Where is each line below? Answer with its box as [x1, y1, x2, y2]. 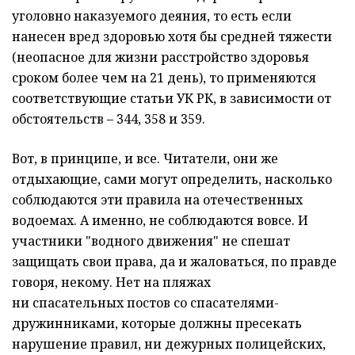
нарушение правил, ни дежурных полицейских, [12, 335, 326, 353]
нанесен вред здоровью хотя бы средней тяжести [12, 28, 332, 46]
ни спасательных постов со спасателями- [12, 294, 279, 312]
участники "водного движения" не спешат [12, 232, 290, 250]
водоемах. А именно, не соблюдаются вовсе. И [12, 212, 308, 230]
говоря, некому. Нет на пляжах [12, 273, 211, 292]
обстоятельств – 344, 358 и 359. [12, 110, 205, 128]
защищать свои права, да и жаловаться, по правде [12, 253, 337, 271]
